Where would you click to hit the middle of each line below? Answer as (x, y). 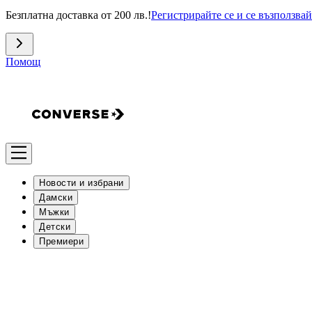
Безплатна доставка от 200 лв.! (78, 15)
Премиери (61, 241)
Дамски (56, 197)
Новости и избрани (81, 183)
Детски (55, 227)
